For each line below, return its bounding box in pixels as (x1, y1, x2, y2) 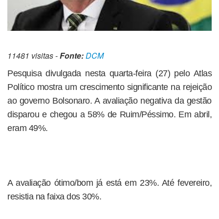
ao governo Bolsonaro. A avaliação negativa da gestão (7, 96, 212, 106)
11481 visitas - (7, 50, 60, 62)
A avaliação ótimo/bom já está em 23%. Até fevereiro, (7, 178, 212, 188)
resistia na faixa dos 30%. (7, 192, 101, 202)
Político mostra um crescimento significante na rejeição (7, 82, 212, 92)
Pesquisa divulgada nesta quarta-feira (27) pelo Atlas (7, 68, 212, 79)
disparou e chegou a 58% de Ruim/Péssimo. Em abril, (7, 109, 212, 120)
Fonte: (60, 50, 84, 62)
